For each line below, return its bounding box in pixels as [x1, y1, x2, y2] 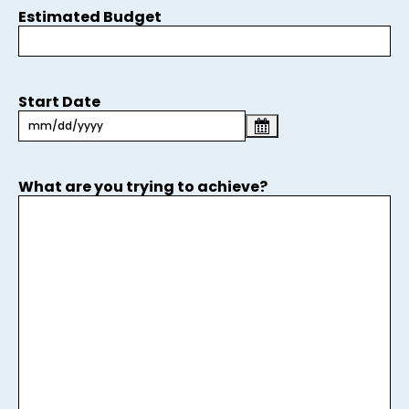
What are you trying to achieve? [18, 175, 267, 197]
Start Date [18, 90, 100, 112]
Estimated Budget [18, 5, 162, 27]
